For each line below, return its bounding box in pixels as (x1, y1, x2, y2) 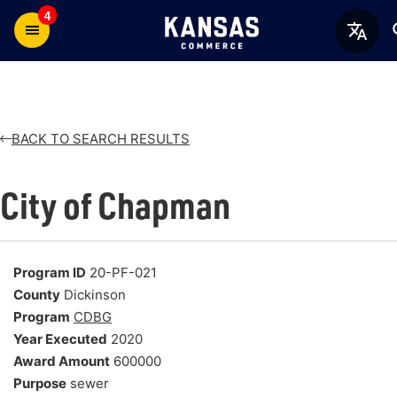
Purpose (13, 375, 66, 393)
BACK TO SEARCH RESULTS (12, 129, 190, 147)
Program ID (13, 264, 86, 282)
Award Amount (13, 353, 110, 370)
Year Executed (13, 331, 107, 348)
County (13, 286, 60, 304)
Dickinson (60, 286, 126, 304)
